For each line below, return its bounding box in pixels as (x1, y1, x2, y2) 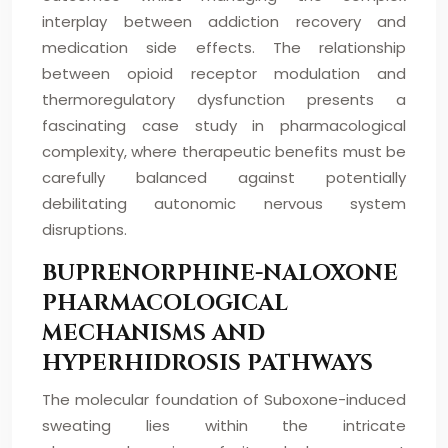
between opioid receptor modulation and (42, 63, 406, 84)
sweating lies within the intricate (42, 415, 406, 436)
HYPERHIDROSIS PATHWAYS (42, 349, 373, 378)
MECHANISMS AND (42, 319, 265, 348)
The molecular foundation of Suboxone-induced (42, 389, 406, 410)
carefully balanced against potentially (42, 167, 406, 188)
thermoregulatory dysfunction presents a (42, 89, 406, 110)
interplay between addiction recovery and (42, 11, 406, 32)
